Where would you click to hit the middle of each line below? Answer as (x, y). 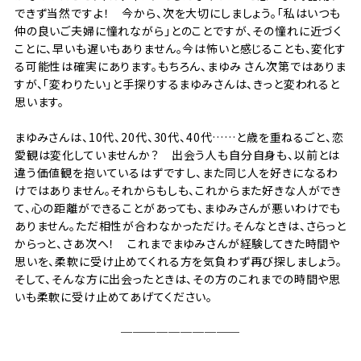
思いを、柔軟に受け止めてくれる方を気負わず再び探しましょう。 (178, 261)
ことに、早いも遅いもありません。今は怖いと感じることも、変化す (180, 48)
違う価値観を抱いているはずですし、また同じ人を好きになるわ (176, 172)
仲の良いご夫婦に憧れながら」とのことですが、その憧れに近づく (178, 30)
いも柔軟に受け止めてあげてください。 (114, 296)
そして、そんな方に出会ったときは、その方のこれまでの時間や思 (178, 278)
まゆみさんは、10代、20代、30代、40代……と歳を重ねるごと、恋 (179, 137)
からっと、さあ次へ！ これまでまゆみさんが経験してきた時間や (177, 243)
